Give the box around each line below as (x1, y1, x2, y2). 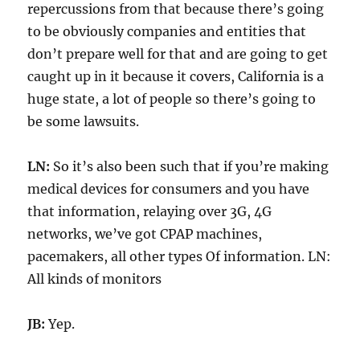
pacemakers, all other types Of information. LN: (27, 247, 332, 264)
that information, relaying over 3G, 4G (27, 202, 272, 219)
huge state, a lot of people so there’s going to (27, 90, 317, 107)
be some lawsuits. (27, 112, 140, 129)
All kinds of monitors (27, 270, 162, 287)
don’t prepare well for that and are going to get (27, 45, 329, 62)
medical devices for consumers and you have (27, 180, 310, 197)
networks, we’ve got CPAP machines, (27, 225, 263, 242)
